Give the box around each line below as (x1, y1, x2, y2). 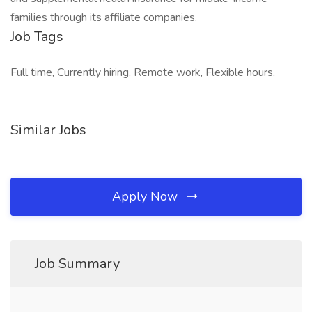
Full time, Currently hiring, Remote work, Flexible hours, (10, 65, 275, 80)
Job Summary (35, 254, 120, 273)
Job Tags (10, 27, 63, 46)
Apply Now (112, 188, 181, 205)
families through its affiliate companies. (10, 10, 197, 25)
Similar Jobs (10, 120, 86, 139)
